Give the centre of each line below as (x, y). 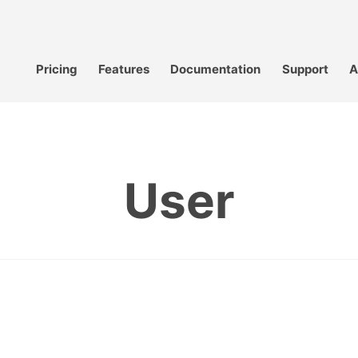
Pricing (57, 69)
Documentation (216, 69)
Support (305, 69)
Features (124, 69)
